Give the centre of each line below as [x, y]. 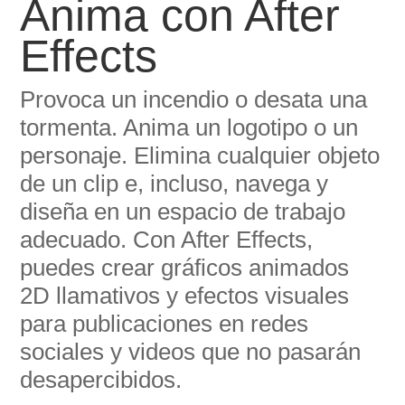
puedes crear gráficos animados [185, 267]
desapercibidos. [101, 379]
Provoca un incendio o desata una [194, 99]
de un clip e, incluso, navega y [174, 183]
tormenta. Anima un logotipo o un [189, 127]
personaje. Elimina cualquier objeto [200, 155]
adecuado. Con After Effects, [167, 239]
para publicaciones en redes [165, 323]
